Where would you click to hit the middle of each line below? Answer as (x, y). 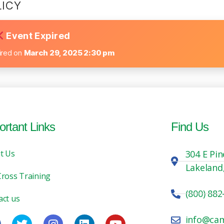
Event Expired (37, 36)
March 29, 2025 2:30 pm (69, 53)
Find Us (189, 127)
